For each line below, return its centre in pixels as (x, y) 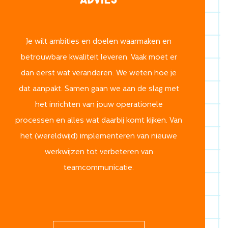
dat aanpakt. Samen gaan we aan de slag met (99, 90)
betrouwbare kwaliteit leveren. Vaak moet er (99, 58)
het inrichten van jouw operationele (99, 105)
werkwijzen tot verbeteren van (99, 153)
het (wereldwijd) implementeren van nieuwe (99, 137)
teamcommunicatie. (99, 168)
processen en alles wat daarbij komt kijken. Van (99, 121)
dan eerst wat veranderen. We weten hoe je (99, 74)
